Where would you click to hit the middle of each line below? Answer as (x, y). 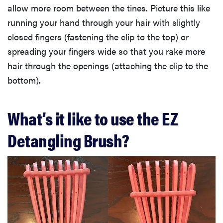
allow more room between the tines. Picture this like (109, 8)
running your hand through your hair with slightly (104, 22)
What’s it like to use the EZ (93, 118)
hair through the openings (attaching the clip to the (108, 66)
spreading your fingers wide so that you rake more (106, 51)
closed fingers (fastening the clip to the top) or (98, 37)
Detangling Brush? (68, 140)
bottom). (24, 80)
